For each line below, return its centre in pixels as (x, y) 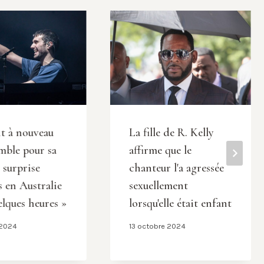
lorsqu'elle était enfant (180, 203)
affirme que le (160, 150)
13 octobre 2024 (157, 226)
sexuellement (158, 185)
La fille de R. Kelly (171, 132)
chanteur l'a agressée (176, 168)
